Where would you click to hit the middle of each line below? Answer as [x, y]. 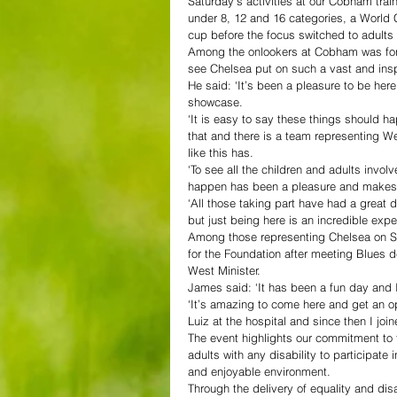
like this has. [221, 152]
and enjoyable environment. [259, 371]
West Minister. [224, 270]
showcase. [215, 101]
